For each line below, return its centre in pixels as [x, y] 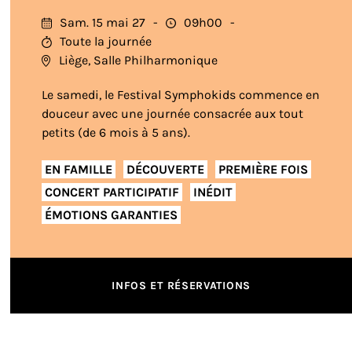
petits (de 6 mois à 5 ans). [116, 132]
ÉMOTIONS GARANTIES [112, 214]
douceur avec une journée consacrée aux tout [173, 114]
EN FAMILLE [79, 169]
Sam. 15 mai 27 [103, 22]
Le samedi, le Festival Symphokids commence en [181, 95]
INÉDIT [213, 192]
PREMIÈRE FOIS [264, 169]
